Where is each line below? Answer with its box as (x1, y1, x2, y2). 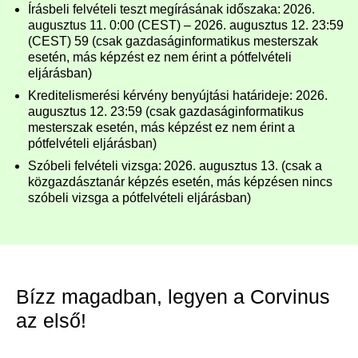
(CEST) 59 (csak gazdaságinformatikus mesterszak (28, 34, 318, 48)
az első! (16, 308, 86, 332)
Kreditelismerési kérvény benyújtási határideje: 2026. (28, 88, 328, 102)
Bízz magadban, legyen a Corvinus (16, 284, 330, 308)
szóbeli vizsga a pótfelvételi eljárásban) (28, 190, 251, 205)
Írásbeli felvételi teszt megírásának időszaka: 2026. (28, 2, 315, 16)
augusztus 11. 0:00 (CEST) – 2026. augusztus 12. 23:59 (28, 18, 344, 32)
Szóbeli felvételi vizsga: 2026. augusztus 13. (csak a (28, 158, 322, 173)
